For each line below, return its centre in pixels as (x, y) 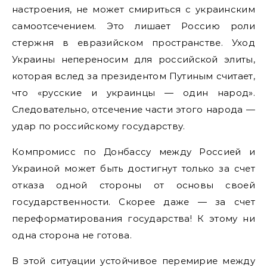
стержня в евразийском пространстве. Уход (133, 43)
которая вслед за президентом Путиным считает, (133, 76)
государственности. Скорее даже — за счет (133, 202)
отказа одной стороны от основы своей (133, 185)
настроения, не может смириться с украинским (133, 9)
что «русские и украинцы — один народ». (133, 93)
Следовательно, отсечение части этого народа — (133, 109)
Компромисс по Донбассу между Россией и (133, 152)
